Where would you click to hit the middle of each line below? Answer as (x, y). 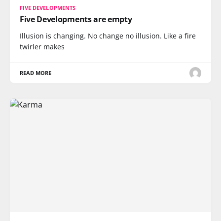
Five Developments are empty (76, 19)
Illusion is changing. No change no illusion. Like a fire (108, 36)
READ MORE (36, 73)
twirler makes (42, 47)
